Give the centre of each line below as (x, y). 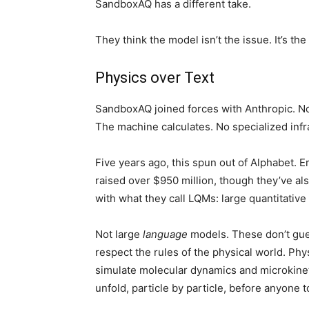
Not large (119, 234)
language (165, 234)
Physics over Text (155, 78)
